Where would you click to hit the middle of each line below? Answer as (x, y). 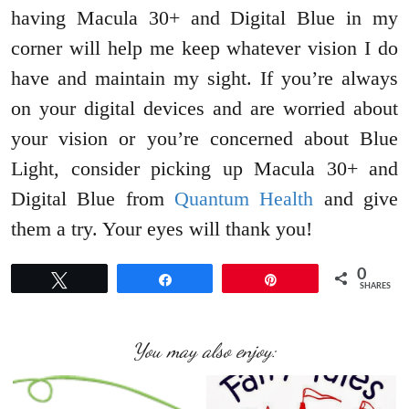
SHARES (376, 286)
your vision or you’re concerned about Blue (204, 138)
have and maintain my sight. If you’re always (204, 78)
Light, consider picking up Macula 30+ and (204, 168)
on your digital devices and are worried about (204, 108)
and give (356, 198)
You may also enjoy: (204, 350)
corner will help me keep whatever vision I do (204, 47)
